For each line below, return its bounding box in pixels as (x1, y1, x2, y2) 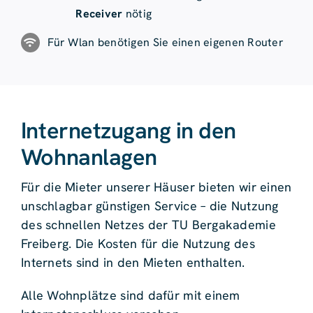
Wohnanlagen (20, 143, 157, 173)
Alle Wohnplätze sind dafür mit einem (20, 287, 240, 304)
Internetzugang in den (20, 116, 236, 146)
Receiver (75, 6, 123, 21)
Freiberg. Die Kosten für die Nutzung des (20, 235, 255, 252)
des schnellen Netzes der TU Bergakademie (20, 217, 276, 233)
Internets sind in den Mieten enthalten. (20, 254, 245, 271)
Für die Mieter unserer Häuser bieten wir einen (20, 179, 292, 196)
